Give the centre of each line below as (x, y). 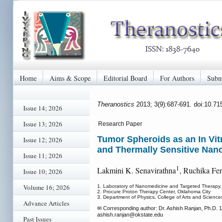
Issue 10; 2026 (43, 171)
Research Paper (120, 124)
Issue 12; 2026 (43, 140)
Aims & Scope (70, 78)
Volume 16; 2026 (47, 187)
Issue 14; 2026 (43, 108)
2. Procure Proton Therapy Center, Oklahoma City (154, 192)
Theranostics (117, 104)
